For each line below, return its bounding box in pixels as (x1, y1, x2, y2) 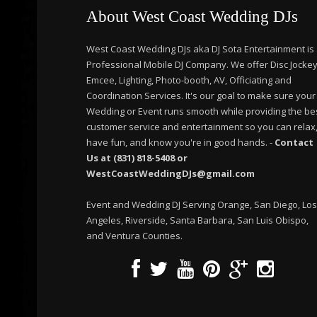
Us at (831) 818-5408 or (86, 151, 188, 164)
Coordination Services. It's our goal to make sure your (86, 89, 316, 102)
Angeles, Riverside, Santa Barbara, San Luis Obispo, (86, 214, 309, 226)
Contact (275, 136, 313, 149)
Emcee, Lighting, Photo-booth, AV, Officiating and (86, 74, 292, 86)
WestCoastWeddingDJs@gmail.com (86, 167, 255, 180)
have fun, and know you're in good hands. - (86, 136, 275, 149)
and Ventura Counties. (86, 229, 183, 242)
